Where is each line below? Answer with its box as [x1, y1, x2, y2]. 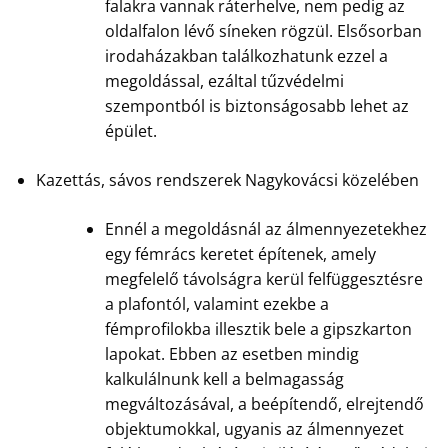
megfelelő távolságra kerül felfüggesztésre [104, 267, 423, 290]
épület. [104, 119, 157, 142]
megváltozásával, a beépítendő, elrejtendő [104, 392, 424, 415]
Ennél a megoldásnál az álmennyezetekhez [104, 217, 427, 240]
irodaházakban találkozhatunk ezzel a [104, 44, 388, 67]
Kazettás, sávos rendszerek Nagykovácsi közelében [35, 168, 419, 191]
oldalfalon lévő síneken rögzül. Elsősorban [104, 19, 422, 42]
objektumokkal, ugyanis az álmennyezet [104, 417, 404, 440]
